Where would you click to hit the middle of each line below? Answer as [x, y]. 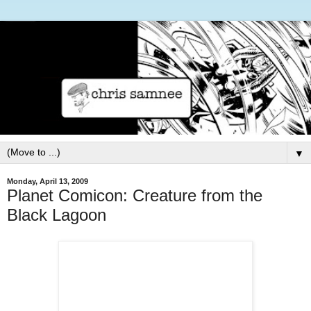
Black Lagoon [57, 215]
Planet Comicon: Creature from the [135, 195]
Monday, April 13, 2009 [48, 182]
